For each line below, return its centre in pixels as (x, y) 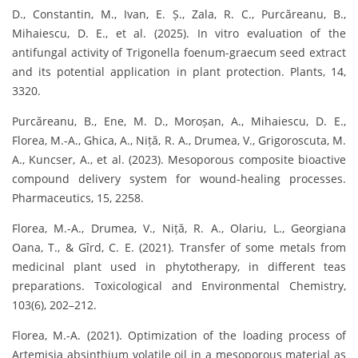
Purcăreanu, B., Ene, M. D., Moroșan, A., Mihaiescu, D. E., (179, 121)
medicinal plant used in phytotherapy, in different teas (179, 267)
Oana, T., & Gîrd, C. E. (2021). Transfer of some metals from (179, 248)
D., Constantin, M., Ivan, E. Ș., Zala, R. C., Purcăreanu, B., (179, 14)
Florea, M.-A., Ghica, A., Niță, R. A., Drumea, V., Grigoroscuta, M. (179, 141)
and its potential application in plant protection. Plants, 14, (179, 72)
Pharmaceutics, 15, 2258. (78, 198)
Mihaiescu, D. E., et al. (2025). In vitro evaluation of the (179, 34)
